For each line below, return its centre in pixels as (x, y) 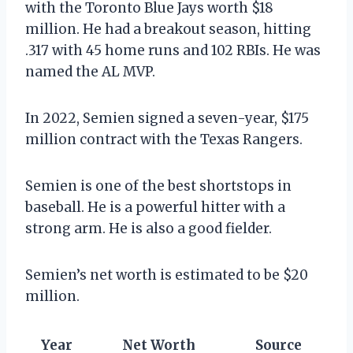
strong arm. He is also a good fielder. (149, 228)
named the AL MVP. (90, 71)
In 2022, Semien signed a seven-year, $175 (167, 118)
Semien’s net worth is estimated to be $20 (167, 275)
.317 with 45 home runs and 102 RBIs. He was (173, 50)
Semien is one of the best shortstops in (158, 186)
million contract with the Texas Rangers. (164, 139)
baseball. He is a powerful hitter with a (155, 207)
